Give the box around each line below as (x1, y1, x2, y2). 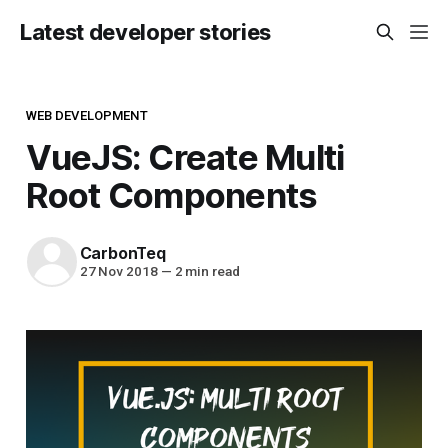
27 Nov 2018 (79, 263, 158, 280)
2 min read (171, 263, 240, 280)
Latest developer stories (20, 19, 272, 45)
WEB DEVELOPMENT (25, 107, 148, 123)
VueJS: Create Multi (25, 135, 345, 178)
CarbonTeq (79, 243, 166, 264)
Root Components (25, 173, 318, 216)
